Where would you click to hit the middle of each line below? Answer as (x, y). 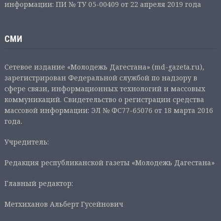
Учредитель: (26, 142)
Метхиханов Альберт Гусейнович (64, 204)
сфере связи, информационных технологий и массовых (105, 88)
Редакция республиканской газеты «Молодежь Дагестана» (109, 162)
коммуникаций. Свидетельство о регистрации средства (104, 99)
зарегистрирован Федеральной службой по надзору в (101, 77)
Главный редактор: (38, 183)
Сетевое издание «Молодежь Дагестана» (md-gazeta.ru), (104, 67)
